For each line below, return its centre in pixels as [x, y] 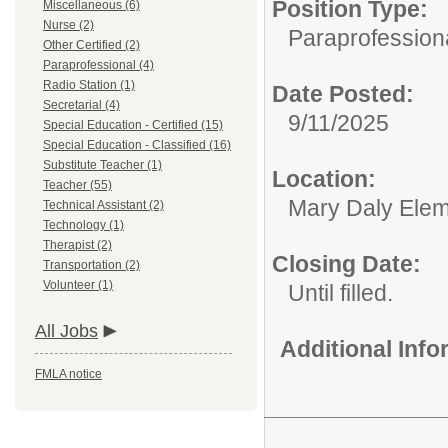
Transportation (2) [91, 265]
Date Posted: [343, 94]
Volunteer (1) [78, 285]
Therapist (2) [77, 245]
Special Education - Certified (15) [133, 125]
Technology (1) [83, 225]
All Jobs [66, 331]
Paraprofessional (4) [98, 65]
